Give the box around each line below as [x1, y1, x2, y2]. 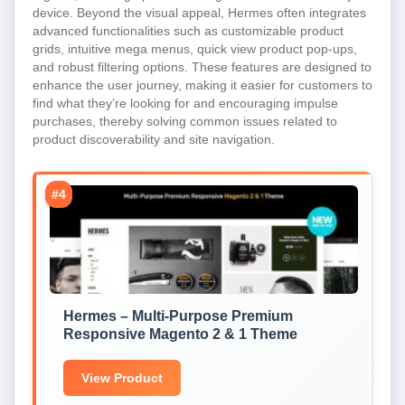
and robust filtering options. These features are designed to [33, 60, 372, 74]
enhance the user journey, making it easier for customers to [33, 78, 372, 92]
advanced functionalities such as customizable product [33, 24, 344, 38]
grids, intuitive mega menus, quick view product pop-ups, [33, 42, 357, 56]
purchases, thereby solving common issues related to [33, 114, 337, 128]
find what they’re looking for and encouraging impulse [33, 96, 338, 110]
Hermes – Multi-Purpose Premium [63, 308, 293, 324]
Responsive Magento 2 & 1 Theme [63, 326, 297, 342]
